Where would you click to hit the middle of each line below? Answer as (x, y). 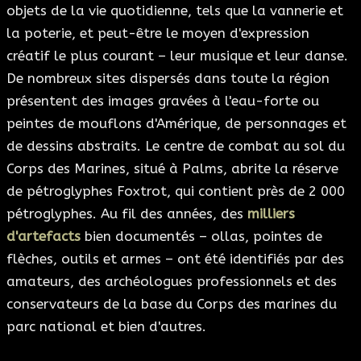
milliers (271, 214)
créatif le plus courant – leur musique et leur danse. (177, 56)
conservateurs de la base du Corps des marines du (172, 304)
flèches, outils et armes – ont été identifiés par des (175, 259)
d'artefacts (44, 237)
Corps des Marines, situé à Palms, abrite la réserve (172, 169)
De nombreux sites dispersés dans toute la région (168, 79)
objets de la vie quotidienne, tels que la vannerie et (175, 11)
